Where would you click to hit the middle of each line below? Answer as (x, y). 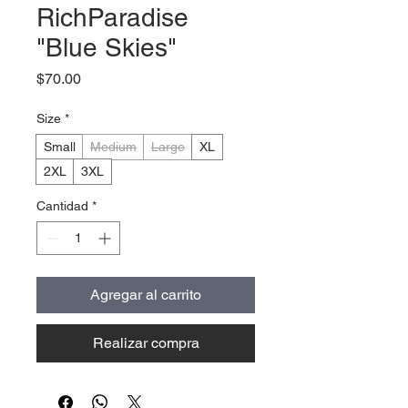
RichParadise (112, 18)
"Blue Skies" (107, 48)
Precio (101, 78)
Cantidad (62, 206)
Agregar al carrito (146, 295)
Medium (113, 147)
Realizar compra (146, 343)
